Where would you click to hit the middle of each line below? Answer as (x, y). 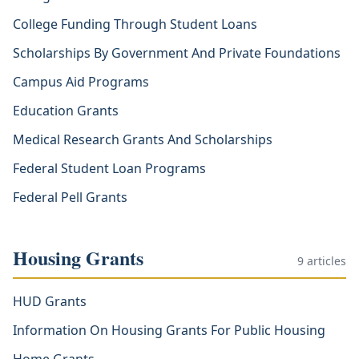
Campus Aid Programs (81, 82)
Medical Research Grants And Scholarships (143, 139)
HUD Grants (50, 301)
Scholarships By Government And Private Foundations (177, 53)
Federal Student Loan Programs (109, 168)
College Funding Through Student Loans (135, 24)
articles (325, 261)
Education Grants (66, 111)
